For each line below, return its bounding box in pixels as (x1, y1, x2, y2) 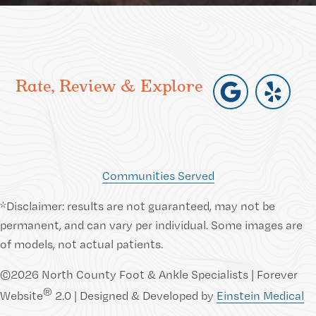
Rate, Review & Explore (16, 76, 204, 95)
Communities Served (102, 168, 214, 183)
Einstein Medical (217, 287, 304, 303)
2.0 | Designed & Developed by (52, 287, 217, 303)
